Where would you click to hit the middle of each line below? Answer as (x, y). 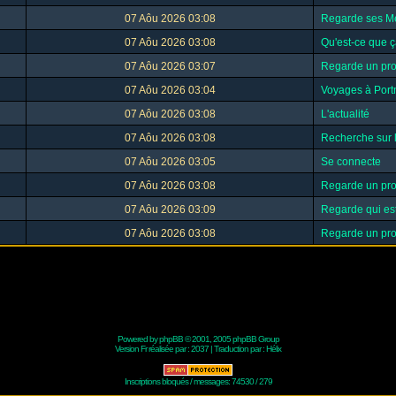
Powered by (138, 339)
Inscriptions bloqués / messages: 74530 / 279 (198, 381)
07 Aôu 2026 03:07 (170, 66)
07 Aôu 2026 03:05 (170, 162)
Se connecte (351, 162)
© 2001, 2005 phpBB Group (231, 339)
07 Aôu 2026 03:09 (170, 209)
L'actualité (345, 114)
